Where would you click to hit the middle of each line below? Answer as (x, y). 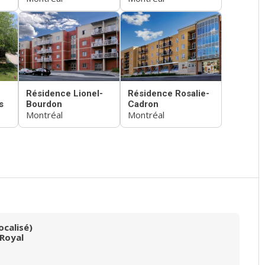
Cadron (143, 104)
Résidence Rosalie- (169, 94)
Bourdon (44, 104)
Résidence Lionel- (64, 94)
